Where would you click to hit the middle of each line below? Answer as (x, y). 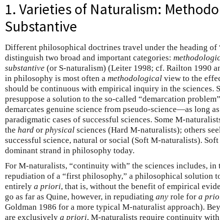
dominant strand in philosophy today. (70, 151)
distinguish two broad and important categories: (89, 58)
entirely (19, 186)
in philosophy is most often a (56, 78)
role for (183, 197)
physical (60, 130)
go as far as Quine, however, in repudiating (80, 197)
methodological (135, 78)
